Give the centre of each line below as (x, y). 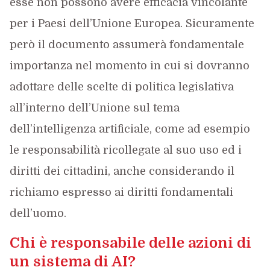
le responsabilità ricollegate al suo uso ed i (125, 150)
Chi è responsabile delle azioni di (130, 243)
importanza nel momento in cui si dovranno (129, 66)
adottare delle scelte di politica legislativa (121, 87)
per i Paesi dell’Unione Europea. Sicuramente (132, 24)
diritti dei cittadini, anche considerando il (122, 171)
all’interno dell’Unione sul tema (94, 108)
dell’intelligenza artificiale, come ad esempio (130, 129)
